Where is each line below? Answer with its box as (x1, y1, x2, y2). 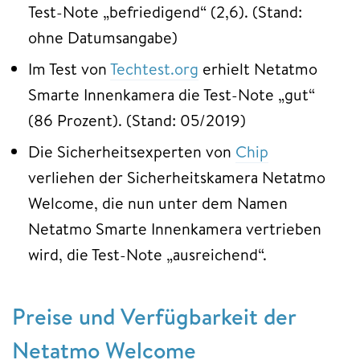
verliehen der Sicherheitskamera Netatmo (28, 166, 329, 189)
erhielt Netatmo (198, 58, 317, 80)
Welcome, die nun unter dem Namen (28, 192, 288, 215)
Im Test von (28, 58, 110, 80)
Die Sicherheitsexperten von (28, 141, 235, 163)
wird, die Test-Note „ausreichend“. (28, 243, 267, 266)
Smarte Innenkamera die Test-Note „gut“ (28, 84, 315, 106)
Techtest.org (110, 58, 198, 80)
